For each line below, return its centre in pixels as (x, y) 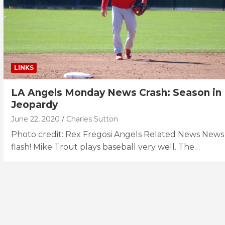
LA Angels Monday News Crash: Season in (116, 92)
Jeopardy (34, 104)
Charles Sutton (92, 119)
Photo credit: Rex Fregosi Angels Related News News (118, 134)
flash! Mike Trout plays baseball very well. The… (105, 147)
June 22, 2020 (35, 119)
